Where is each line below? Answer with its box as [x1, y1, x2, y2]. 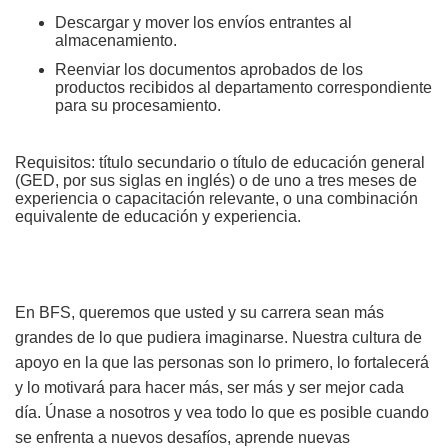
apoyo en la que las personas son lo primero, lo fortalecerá [15, 354, 429, 372]
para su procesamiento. [55, 96, 221, 114]
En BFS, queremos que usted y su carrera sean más [15, 304, 384, 322]
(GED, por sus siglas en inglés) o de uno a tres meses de [15, 171, 417, 189]
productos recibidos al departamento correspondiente [55, 78, 432, 96]
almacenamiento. [55, 31, 177, 49]
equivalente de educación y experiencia [15, 207, 297, 225]
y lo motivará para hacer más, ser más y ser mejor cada [15, 379, 404, 397]
